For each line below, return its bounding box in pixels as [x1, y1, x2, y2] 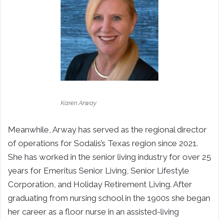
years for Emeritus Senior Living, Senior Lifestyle [8, 165, 189, 175]
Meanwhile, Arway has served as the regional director [8, 124, 207, 134]
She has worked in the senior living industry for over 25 [8, 152, 211, 162]
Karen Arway [61, 99, 96, 107]
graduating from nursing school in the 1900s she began [8, 193, 210, 203]
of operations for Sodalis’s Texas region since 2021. [8, 138, 198, 148]
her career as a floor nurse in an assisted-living [8, 206, 179, 217]
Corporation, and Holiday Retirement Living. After [8, 179, 192, 189]
